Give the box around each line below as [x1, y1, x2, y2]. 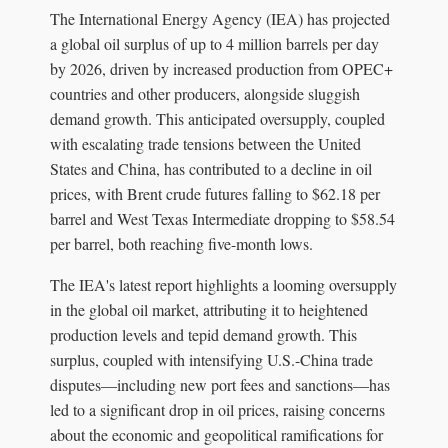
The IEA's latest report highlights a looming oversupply [50, 273, 397, 295]
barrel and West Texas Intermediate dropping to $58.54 [50, 207, 395, 229]
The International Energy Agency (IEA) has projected [50, 7, 390, 29]
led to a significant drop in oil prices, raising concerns [50, 398, 385, 420]
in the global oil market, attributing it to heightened [50, 298, 368, 320]
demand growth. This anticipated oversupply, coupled [50, 107, 385, 129]
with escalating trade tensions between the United [50, 132, 361, 154]
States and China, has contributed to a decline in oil [50, 157, 372, 179]
